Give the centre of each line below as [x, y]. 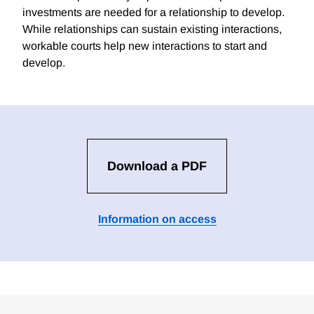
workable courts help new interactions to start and [145, 46]
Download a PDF [157, 166]
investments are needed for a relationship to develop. [153, 13]
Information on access [157, 219]
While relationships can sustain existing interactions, [152, 29]
